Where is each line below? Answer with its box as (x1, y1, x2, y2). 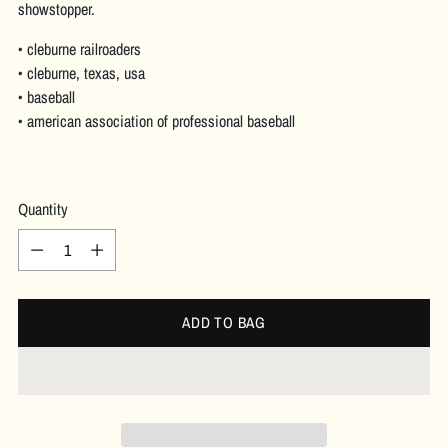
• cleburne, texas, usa (18, 61, 145, 84)
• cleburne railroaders (18, 37, 141, 60)
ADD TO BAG (182, 311, 266, 333)
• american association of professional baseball (18, 109, 295, 132)
